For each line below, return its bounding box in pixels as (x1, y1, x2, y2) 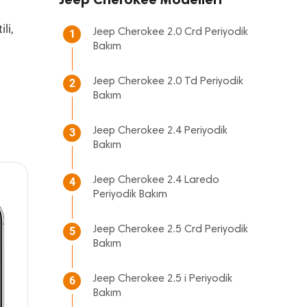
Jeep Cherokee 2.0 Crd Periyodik (93, 27, 248, 38)
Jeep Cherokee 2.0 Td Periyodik (93, 76, 243, 87)
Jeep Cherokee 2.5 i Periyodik (93, 273, 232, 284)
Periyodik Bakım (93, 189, 167, 200)
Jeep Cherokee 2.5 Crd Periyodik (93, 224, 248, 235)
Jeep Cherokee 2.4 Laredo (93, 175, 219, 186)
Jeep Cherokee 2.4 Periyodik (93, 125, 228, 136)
